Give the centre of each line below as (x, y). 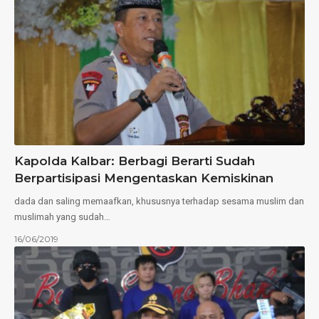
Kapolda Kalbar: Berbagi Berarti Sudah (135, 161)
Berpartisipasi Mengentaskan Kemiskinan (144, 178)
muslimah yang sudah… (62, 216)
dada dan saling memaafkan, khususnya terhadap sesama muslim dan (159, 201)
